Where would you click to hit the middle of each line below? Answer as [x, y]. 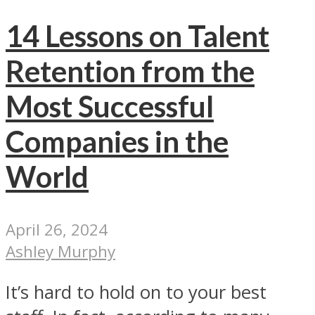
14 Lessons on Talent [137, 36]
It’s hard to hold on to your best [136, 292]
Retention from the [130, 71]
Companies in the [117, 142]
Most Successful [110, 107]
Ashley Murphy [60, 251]
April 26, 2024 [57, 229]
